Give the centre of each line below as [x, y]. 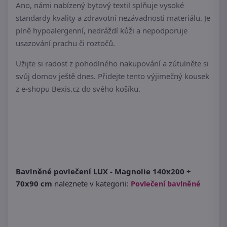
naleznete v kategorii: [90, 184]
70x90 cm [34, 184]
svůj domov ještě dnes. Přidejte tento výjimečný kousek [112, 76]
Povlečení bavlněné [166, 184]
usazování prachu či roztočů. [65, 43]
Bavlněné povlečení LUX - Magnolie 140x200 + [103, 172]
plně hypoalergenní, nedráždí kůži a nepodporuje [102, 31]
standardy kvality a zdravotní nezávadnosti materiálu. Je [113, 18]
